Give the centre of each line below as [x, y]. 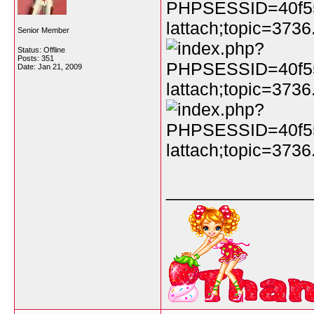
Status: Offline [41, 50]
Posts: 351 [36, 58]
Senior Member [43, 30]
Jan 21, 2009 [60, 67]
